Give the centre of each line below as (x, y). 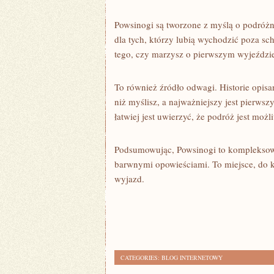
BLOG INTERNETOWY (192, 257)
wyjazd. (129, 179)
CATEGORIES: (141, 257)
